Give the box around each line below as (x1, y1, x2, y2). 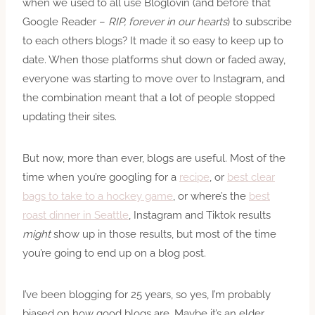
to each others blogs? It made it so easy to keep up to (22, 34, 283, 47)
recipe (179, 170, 210, 184)
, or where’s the (173, 189, 249, 202)
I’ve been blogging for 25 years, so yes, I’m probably (22, 288, 271, 301)
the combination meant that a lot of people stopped (22, 91, 275, 104)
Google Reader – (22, 15, 108, 28)
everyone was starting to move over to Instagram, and (22, 72, 285, 85)
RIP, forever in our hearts (108, 15, 227, 28)
